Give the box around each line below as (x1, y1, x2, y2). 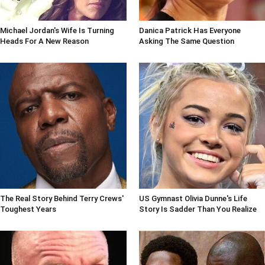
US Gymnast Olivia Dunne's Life (138, 194, 247, 203)
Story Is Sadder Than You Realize (138, 205, 257, 214)
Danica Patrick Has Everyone (138, 25, 241, 35)
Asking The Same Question (138, 36, 234, 46)
